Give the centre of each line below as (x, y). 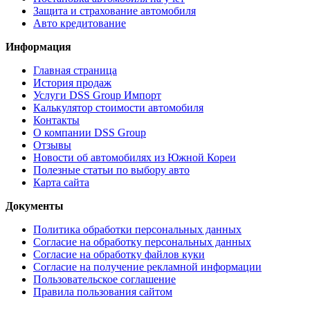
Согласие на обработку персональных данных (142, 241)
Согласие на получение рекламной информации (147, 266)
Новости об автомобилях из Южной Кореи (135, 157)
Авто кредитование (80, 23)
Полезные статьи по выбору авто (111, 170)
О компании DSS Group (90, 132)
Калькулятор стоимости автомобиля (118, 107)
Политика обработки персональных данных (137, 229)
